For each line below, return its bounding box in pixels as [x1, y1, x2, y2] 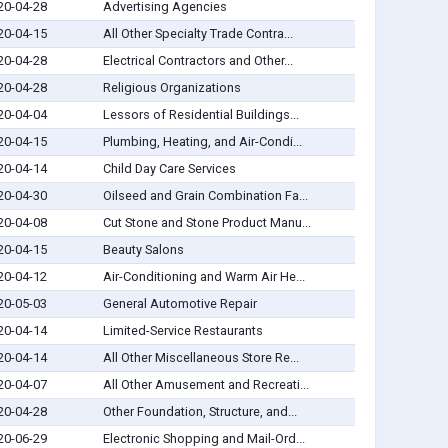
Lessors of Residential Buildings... [102, 107, 299, 123]
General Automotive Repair [102, 296, 257, 312]
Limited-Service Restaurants [102, 323, 263, 339]
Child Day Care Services [102, 161, 236, 177]
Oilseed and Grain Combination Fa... [102, 188, 308, 204]
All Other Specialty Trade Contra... [102, 26, 293, 42]
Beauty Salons [102, 242, 184, 258]
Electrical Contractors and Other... [102, 53, 293, 69]
